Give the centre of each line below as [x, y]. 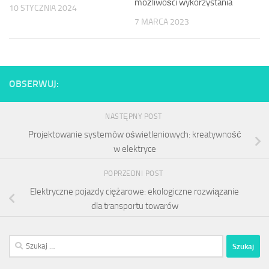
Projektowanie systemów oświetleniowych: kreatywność [134, 134]
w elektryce [134, 149]
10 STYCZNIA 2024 [43, 8]
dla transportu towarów [134, 206]
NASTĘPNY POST [134, 116]
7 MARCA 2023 [162, 22]
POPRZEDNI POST [134, 174]
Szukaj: [21, 242]
